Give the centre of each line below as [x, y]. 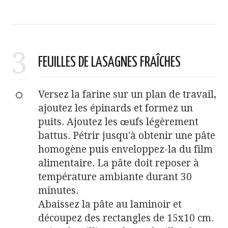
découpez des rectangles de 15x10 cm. [126, 218]
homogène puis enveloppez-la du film [125, 149]
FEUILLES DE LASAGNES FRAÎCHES [109, 62]
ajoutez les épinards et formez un [116, 108]
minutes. [58, 190]
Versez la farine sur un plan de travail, [127, 94]
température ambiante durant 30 [115, 177]
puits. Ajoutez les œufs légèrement [118, 122]
